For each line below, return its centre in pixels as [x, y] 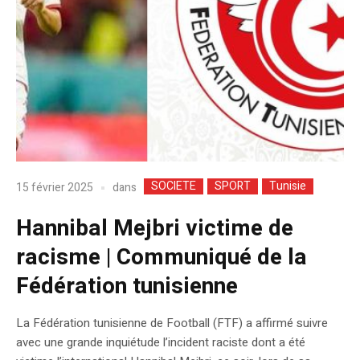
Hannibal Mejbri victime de [155, 228]
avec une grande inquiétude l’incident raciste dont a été [161, 342]
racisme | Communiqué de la [162, 257]
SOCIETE [174, 186]
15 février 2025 [55, 188]
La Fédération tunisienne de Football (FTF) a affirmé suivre [172, 323]
